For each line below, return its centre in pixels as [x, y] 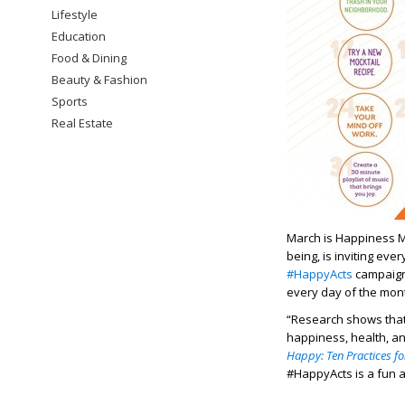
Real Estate [82, 123]
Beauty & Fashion [99, 80]
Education [79, 36]
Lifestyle [75, 14]
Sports [70, 101]
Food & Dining [89, 58]
